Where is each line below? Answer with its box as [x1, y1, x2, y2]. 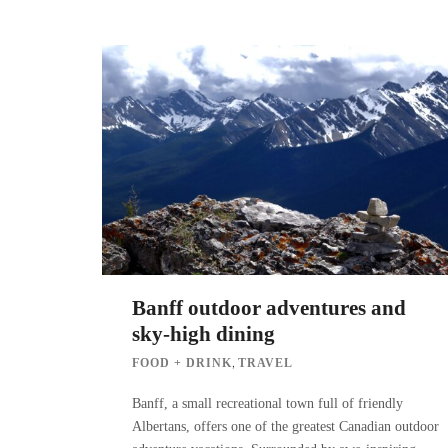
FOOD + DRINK [132, 355, 232, 370]
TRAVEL [238, 355, 293, 370]
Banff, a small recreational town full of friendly [132, 395, 403, 411]
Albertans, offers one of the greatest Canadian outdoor [132, 418, 439, 434]
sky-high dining [132, 321, 275, 346]
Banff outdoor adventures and [132, 295, 406, 320]
